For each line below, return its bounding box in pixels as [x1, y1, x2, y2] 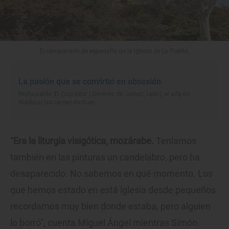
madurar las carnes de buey [18, 99, 96, 106]
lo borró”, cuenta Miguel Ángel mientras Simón [10, 217, 197, 228]
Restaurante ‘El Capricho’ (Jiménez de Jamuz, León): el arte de [18, 90, 190, 98]
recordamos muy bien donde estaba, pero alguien [10, 201, 211, 212]
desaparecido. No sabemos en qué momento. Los [10, 168, 213, 179]
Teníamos [156, 135, 196, 146]
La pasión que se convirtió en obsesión [18, 77, 161, 86]
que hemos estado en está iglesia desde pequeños [10, 185, 216, 195]
